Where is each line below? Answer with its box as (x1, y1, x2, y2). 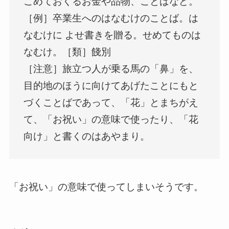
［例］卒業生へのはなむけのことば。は (24, 13, 199, 24)
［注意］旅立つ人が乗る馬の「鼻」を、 (24, 63, 199, 75)
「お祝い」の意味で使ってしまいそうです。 (9, 181, 203, 192)
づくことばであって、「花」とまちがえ (24, 97, 199, 108)
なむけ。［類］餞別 (24, 47, 111, 58)
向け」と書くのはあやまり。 (24, 131, 150, 142)
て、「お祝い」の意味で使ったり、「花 (24, 114, 199, 125)
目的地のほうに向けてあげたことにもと (24, 80, 199, 91)
